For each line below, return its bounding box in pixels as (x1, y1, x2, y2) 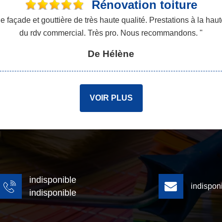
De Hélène (88, 49, 134, 59)
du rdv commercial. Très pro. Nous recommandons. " (19, 29, 203, 37)
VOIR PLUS (89, 94, 133, 102)
